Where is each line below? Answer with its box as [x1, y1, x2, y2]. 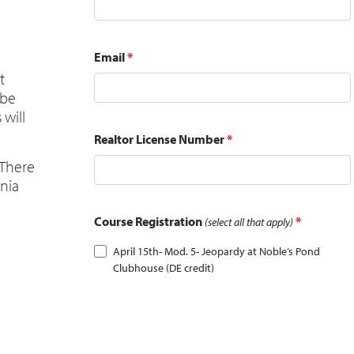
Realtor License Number [94, 131, 224, 147]
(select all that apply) [205, 214, 293, 229]
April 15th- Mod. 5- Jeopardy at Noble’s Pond [112, 244, 320, 258]
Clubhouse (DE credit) [112, 261, 214, 275]
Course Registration [94, 213, 205, 229]
